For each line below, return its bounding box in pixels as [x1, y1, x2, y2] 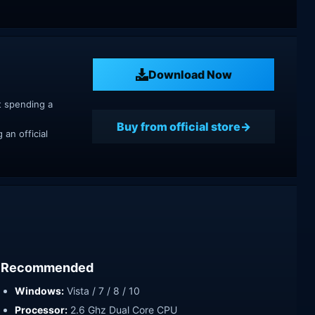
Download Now [148, 67, 232, 82]
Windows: [15, 285, 64, 297]
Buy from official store [116, 119, 240, 134]
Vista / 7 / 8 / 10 [64, 285, 140, 297]
